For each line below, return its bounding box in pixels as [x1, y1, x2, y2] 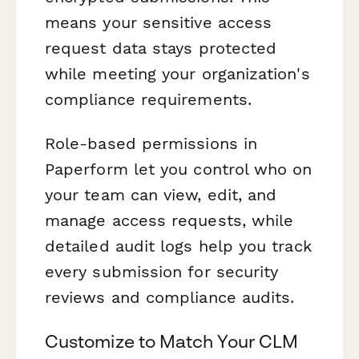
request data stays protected [45, 38, 277, 58]
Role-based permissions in [45, 133, 258, 153]
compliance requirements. [45, 89, 252, 109]
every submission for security [45, 261, 279, 281]
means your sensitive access [45, 12, 272, 32]
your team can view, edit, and [45, 184, 277, 204]
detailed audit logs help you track [45, 236, 312, 256]
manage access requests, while [45, 210, 294, 230]
